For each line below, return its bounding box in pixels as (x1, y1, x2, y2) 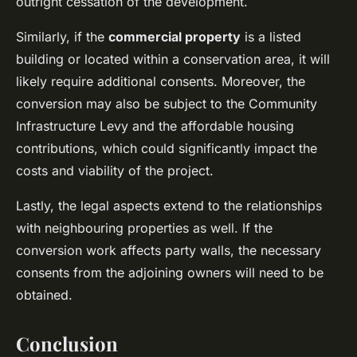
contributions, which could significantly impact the (16, 140, 317, 157)
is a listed (241, 29, 301, 45)
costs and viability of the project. (16, 163, 214, 179)
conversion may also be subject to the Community (16, 96, 317, 112)
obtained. (16, 287, 73, 304)
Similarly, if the (16, 29, 108, 45)
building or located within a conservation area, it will (16, 51, 330, 68)
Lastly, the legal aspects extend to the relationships (16, 198, 322, 214)
